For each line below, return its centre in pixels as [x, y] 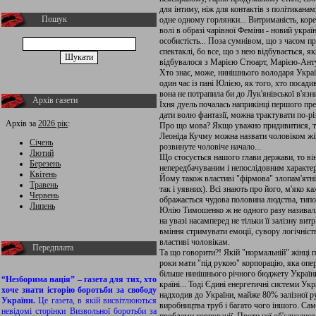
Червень [44, 195]
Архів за [20, 123]
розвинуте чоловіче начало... [210, 147]
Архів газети [55, 100]
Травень [44, 185]
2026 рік [53, 123]
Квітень [43, 174]
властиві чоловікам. [195, 242]
